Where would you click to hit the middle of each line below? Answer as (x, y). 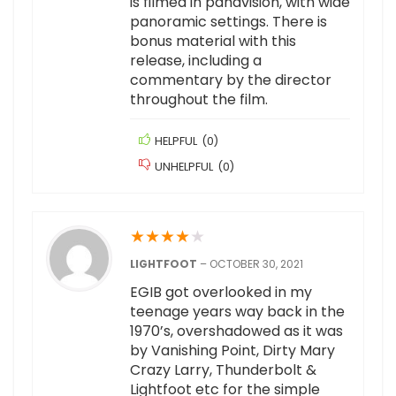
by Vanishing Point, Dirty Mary (232, 351)
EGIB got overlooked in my (221, 293)
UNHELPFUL (184, 167)
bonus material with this (213, 42)
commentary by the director (231, 80)
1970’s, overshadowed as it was (236, 331)
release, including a (196, 61)
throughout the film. (199, 100)
